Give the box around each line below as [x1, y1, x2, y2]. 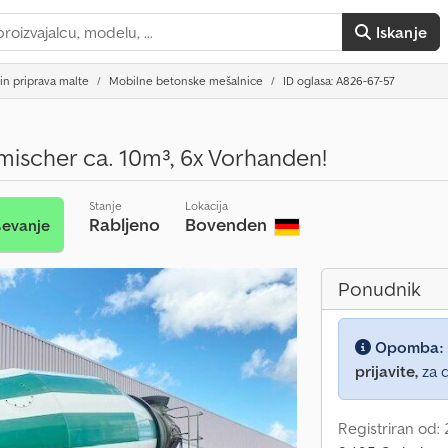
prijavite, [355, 361, 418, 381]
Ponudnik [338, 276, 421, 302]
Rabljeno [88, 213, 160, 236]
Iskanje [375, 22, 427, 42]
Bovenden [184, 213, 271, 236]
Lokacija [184, 198, 228, 213]
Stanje [88, 198, 122, 213]
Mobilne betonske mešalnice [109, 73, 263, 88]
